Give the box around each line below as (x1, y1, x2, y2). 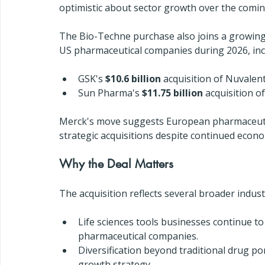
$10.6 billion (105, 72, 161, 85)
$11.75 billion (142, 86, 203, 99)
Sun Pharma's (78, 86, 142, 99)
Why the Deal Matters (59, 156, 173, 172)
